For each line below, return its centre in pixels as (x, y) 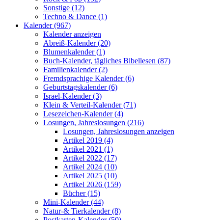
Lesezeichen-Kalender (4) (83, 113)
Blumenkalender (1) (74, 52)
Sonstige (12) (64, 7)
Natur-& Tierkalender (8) (82, 211)
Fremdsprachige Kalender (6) (89, 78)
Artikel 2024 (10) (90, 166)
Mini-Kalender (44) (73, 202)
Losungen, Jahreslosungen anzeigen (119, 131)
